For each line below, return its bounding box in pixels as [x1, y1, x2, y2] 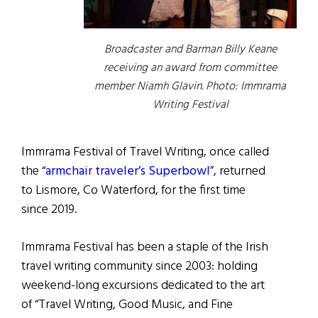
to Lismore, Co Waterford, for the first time [21, 180, 246, 202]
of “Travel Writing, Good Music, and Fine [21, 295, 233, 316]
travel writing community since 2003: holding [21, 256, 258, 278]
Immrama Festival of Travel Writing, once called [21, 142, 269, 163]
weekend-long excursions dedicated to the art [21, 275, 265, 297]
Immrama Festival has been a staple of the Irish [21, 237, 268, 258]
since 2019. [21, 199, 79, 221]
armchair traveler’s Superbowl [45, 161, 210, 182]
